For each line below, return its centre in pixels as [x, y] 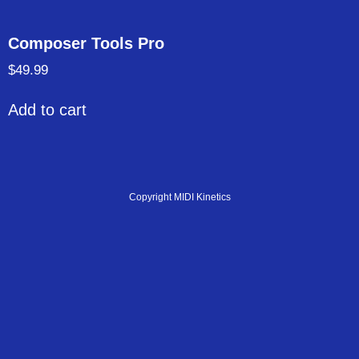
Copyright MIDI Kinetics [179, 198]
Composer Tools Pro [86, 43]
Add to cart [47, 110]
